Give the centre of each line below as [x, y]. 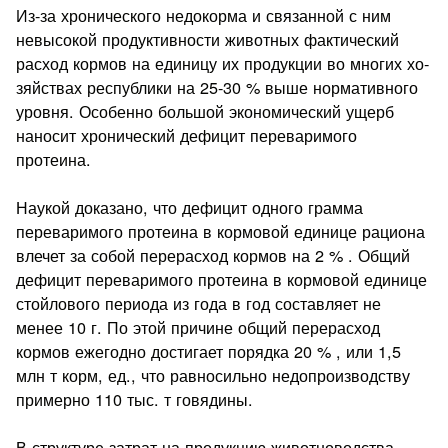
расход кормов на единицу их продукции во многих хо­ [223, 62]
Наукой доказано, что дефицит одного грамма [190, 206]
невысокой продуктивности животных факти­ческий [208, 38]
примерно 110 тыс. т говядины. [135, 398]
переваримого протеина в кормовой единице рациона [221, 230]
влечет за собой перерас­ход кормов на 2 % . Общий [213, 254]
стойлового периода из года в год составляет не [199, 302]
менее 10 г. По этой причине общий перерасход [198, 326]
